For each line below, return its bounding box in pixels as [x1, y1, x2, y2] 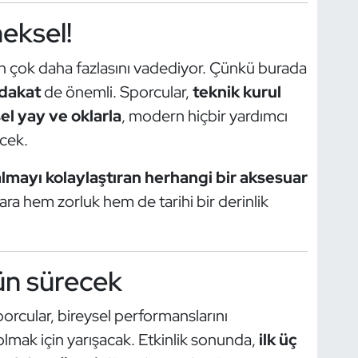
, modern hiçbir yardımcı [121, 105, 288, 126]
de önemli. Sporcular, [40, 81, 193, 102]
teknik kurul [192, 81, 281, 102]
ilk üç [258, 329, 297, 351]
